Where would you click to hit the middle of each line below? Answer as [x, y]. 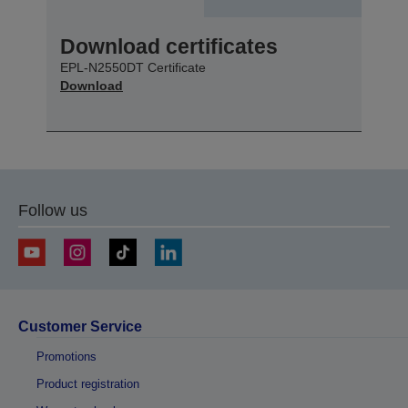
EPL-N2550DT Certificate [133, 67]
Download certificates [169, 46]
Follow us [53, 210]
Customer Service [80, 326]
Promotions [66, 356]
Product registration [88, 383]
